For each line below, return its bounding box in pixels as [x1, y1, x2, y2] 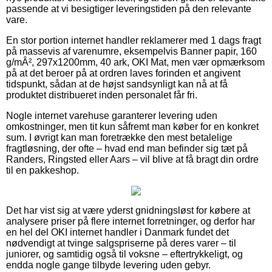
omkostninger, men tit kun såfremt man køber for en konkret [6, 121, 259, 132]
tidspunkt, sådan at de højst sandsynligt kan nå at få [6, 78, 228, 89]
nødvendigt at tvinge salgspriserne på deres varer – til [6, 237, 236, 248]
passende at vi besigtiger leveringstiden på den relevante [6, 3, 251, 14]
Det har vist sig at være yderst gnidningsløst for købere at [6, 205, 250, 216]
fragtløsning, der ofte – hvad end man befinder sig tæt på [6, 143, 248, 154]
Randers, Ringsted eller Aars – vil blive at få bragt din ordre [6, 154, 259, 165]
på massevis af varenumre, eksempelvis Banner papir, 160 [6, 46, 257, 56]
